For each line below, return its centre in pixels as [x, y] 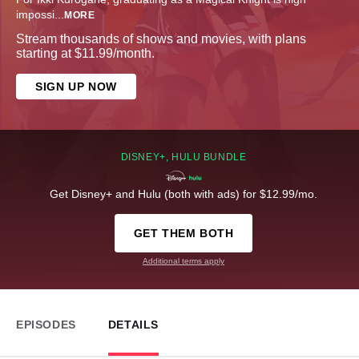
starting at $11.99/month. [85, 54]
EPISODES [46, 325]
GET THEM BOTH [184, 234]
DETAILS [133, 325]
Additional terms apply [184, 261]
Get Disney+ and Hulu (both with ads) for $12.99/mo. [184, 194]
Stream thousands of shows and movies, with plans [161, 39]
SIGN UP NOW [76, 87]
